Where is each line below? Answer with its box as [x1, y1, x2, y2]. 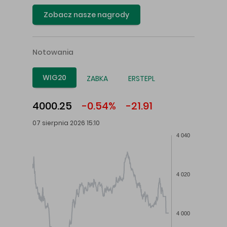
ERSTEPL [128, 73, 155, 84]
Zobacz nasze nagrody [44, 10, 129, 20]
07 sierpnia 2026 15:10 [32, 119, 100, 128]
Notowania [32, 47, 73, 58]
